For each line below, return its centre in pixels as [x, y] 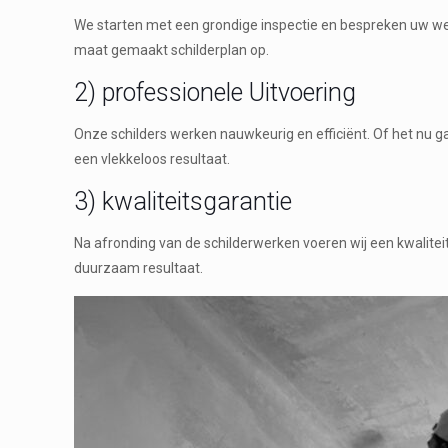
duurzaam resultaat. [139, 267]
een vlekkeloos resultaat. [152, 158]
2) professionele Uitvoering [215, 92]
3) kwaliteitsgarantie [183, 201]
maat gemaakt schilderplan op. [172, 49]
